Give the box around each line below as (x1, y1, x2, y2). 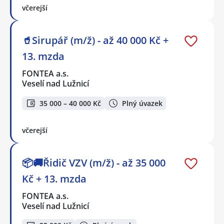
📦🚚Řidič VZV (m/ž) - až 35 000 (22, 155, 165, 169)
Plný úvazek (122, 98, 162, 108)
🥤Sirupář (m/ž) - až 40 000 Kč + (22, 33, 168, 47)
